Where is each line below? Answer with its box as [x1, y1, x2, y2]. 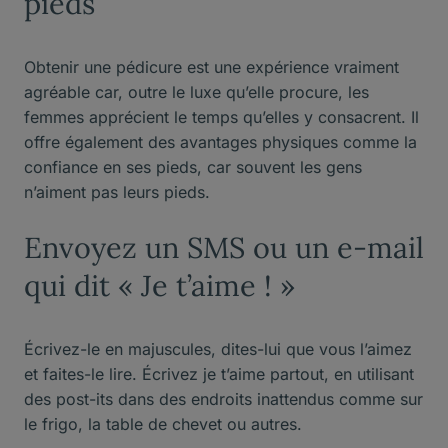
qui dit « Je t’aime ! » [24, 266, 295, 304]
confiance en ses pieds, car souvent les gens [24, 156, 362, 177]
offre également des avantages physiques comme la [24, 131, 417, 152]
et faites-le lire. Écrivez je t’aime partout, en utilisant [24, 363, 414, 384]
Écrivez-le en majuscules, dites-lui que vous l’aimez [24, 338, 412, 359]
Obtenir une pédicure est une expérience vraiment [24, 56, 399, 77]
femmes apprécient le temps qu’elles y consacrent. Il [24, 106, 419, 127]
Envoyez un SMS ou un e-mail [24, 228, 424, 266]
